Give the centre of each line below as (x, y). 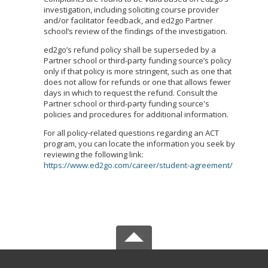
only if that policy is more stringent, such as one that (138, 71)
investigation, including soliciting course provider (131, 10)
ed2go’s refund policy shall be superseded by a (130, 50)
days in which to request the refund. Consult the (131, 93)
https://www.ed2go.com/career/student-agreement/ (138, 165)
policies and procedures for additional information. (136, 114)
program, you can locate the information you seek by (139, 144)
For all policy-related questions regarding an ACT (131, 133)
